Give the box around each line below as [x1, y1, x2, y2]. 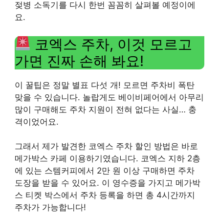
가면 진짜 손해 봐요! [15, 52, 144, 69]
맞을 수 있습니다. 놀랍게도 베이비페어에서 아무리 [15, 92, 204, 102]
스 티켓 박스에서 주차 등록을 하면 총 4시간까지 [15, 190, 195, 200]
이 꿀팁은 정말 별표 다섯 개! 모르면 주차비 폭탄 [15, 80, 195, 90]
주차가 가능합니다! [15, 202, 86, 212]
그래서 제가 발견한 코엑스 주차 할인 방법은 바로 [15, 141, 198, 151]
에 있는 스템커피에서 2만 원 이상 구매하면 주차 [15, 166, 195, 175]
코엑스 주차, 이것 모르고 [31, 35, 193, 53]
